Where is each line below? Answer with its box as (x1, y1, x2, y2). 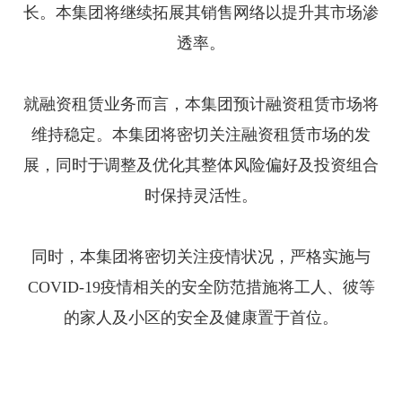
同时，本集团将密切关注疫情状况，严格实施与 (31, 248, 371, 266)
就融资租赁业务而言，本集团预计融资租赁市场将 (23, 95, 379, 113)
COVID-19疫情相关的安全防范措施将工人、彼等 (27, 278, 375, 296)
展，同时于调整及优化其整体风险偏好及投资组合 (23, 156, 379, 174)
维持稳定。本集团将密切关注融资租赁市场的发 (31, 126, 371, 144)
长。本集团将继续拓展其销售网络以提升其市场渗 (23, 4, 379, 22)
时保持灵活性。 (144, 187, 258, 205)
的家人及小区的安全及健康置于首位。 (64, 309, 338, 327)
